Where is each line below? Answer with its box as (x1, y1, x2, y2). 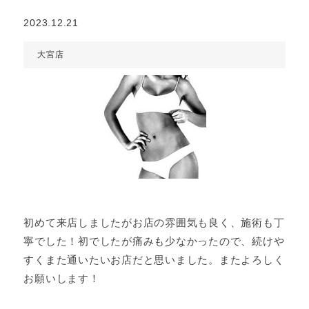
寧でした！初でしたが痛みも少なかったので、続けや (23, 235, 285, 247)
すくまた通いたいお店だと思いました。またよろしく (23, 254, 285, 266)
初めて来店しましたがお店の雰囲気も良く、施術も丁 (23, 217, 285, 228)
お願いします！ (23, 272, 100, 284)
